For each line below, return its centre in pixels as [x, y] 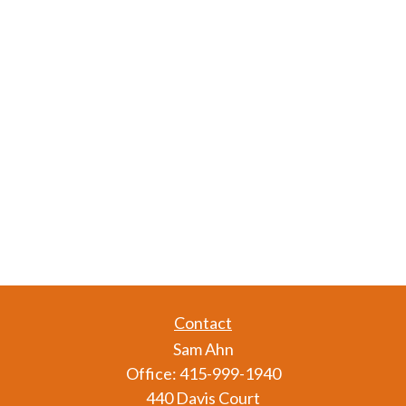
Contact [203, 323]
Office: [152, 373]
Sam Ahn [203, 349]
